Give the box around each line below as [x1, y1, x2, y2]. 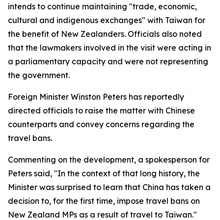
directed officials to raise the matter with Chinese [8, 106, 195, 115]
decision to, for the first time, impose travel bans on [8, 196, 200, 206]
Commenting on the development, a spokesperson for [8, 155, 210, 165]
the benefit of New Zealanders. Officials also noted [8, 29, 202, 39]
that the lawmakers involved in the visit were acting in [8, 43, 211, 53]
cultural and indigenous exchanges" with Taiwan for [8, 15, 205, 25]
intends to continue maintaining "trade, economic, [8, 1, 197, 11]
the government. [8, 70, 70, 80]
